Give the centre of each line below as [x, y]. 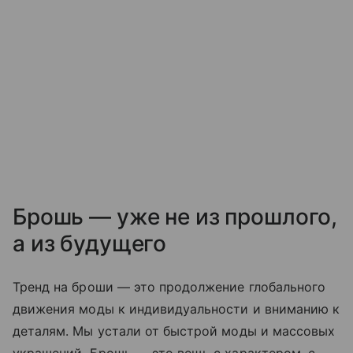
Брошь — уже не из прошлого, [175, 216]
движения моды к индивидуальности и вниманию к [176, 308]
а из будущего [90, 243]
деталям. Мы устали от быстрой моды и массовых [174, 331]
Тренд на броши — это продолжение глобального [169, 286]
